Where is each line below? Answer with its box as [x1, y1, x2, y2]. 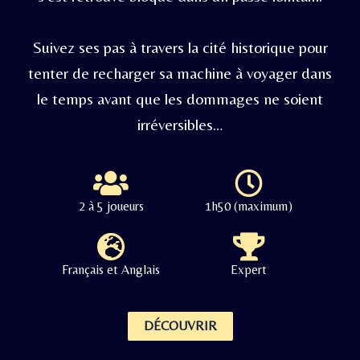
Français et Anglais [62, 261, 161, 277]
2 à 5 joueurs [78, 198, 144, 214]
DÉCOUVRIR [143, 317, 217, 333]
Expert [231, 261, 268, 277]
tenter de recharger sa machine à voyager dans [28, 63, 332, 83]
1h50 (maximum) [205, 198, 293, 214]
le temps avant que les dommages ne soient [37, 89, 323, 108]
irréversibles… [137, 115, 223, 134]
